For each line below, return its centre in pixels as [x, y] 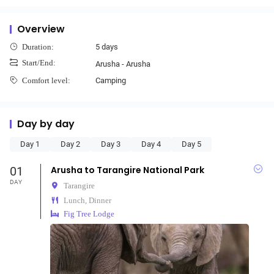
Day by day [46, 124]
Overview [41, 29]
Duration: [38, 47]
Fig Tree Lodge [89, 214]
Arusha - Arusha [123, 64]
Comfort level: [46, 80]
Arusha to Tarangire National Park [127, 170]
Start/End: [39, 63]
